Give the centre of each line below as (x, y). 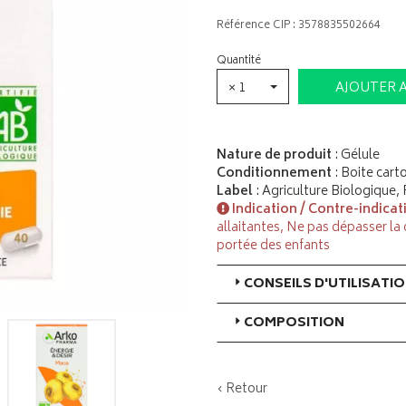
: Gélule (356, 155)
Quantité (239, 61)
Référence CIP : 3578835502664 (299, 26)
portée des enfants (273, 246)
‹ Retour (242, 389)
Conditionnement (274, 174)
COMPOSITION (294, 323)
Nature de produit (274, 155)
